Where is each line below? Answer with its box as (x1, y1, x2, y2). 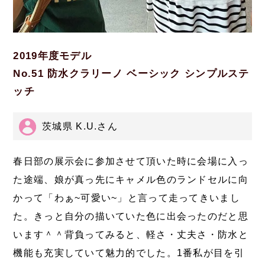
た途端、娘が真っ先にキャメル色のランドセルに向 (13, 174, 248, 185)
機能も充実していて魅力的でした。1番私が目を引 (13, 248, 244, 258)
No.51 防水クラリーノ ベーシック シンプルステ (13, 67, 250, 79)
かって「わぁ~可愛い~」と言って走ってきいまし (13, 193, 240, 203)
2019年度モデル (13, 50, 92, 62)
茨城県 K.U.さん (42, 121, 118, 131)
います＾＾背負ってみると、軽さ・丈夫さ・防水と (13, 230, 248, 240)
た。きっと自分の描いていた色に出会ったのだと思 (13, 211, 248, 222)
